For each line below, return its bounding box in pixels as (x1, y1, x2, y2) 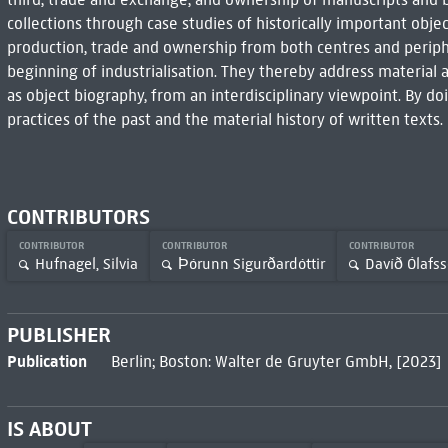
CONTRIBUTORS (6, 203, 150, 230)
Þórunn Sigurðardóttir (177, 255, 325, 274)
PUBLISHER (6, 322, 111, 349)
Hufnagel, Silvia (34, 255, 138, 274)
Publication (6, 351, 87, 372)
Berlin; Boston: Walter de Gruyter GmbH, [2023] (110, 352, 442, 372)
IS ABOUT (6, 416, 92, 443)
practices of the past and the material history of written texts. (6, 109, 443, 129)
